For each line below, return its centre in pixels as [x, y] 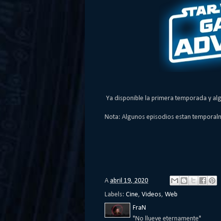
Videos [151, 195]
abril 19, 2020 [129, 181]
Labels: [115, 195]
